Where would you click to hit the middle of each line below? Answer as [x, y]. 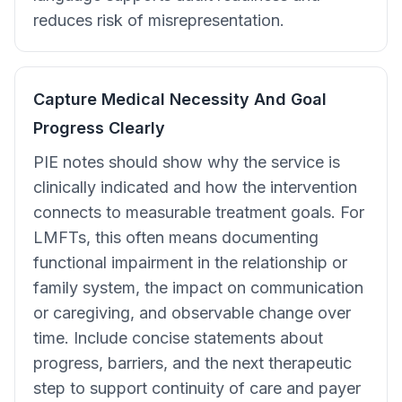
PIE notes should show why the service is [187, 162]
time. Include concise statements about [178, 338]
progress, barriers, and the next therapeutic [192, 363]
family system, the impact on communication [198, 288]
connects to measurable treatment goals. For [199, 212]
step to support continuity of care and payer [197, 388]
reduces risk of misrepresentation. [159, 20]
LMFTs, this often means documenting [176, 237]
